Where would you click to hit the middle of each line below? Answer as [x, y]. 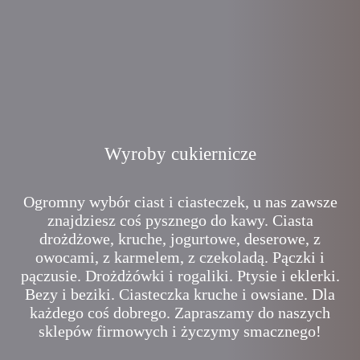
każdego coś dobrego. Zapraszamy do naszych [180, 312]
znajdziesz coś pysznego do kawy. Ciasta [180, 220]
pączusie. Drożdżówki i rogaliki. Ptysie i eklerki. [180, 275]
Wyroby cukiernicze [180, 154]
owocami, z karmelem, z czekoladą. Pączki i [180, 257]
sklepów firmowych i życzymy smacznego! [180, 331]
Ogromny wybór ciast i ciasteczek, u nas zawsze [180, 201]
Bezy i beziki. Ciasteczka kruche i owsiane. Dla [180, 294]
